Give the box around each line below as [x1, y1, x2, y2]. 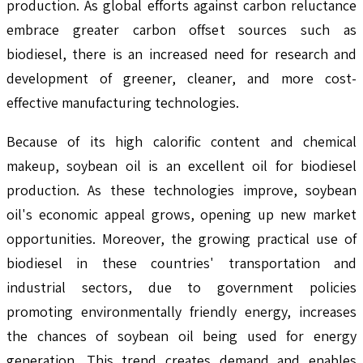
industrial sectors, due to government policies [6, 277, 357, 297]
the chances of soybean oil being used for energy [6, 326, 357, 345]
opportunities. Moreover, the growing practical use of [6, 228, 357, 248]
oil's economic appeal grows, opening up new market [6, 204, 357, 224]
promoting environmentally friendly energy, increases [6, 301, 357, 321]
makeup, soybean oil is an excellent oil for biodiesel [6, 156, 357, 175]
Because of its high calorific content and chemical [6, 131, 357, 151]
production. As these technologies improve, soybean [6, 180, 357, 199]
